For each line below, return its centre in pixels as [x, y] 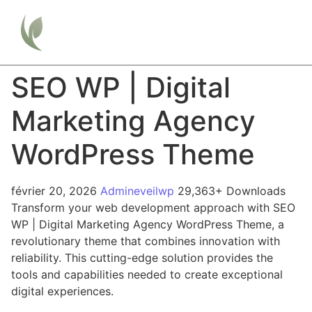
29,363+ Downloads [232, 190]
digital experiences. [62, 291]
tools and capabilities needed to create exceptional [147, 274]
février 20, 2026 [56, 190]
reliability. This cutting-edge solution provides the [142, 257]
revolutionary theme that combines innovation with [146, 241]
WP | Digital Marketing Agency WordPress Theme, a [148, 224]
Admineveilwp [139, 190]
